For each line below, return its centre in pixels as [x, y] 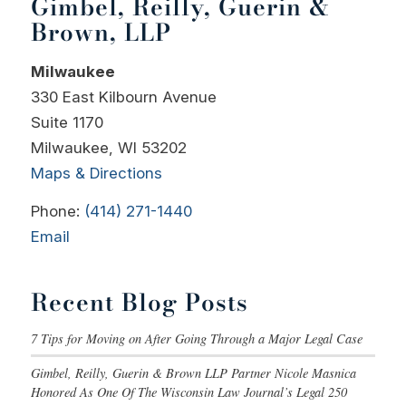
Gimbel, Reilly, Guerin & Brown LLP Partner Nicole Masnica [193, 372]
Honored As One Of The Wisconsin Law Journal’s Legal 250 [188, 391]
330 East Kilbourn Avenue [123, 97]
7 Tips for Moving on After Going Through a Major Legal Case [198, 338]
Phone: [57, 212]
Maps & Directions [96, 173]
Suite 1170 [67, 122]
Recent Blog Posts [139, 302]
